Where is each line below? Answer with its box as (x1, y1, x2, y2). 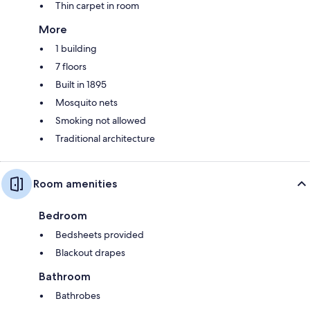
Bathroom (39, 269, 91, 283)
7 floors (55, 60, 86, 73)
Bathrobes (55, 289, 100, 302)
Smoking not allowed (55, 113, 146, 127)
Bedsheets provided (55, 228, 144, 241)
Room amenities (33, 176, 117, 190)
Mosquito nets (55, 95, 118, 109)
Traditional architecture (55, 131, 155, 145)
